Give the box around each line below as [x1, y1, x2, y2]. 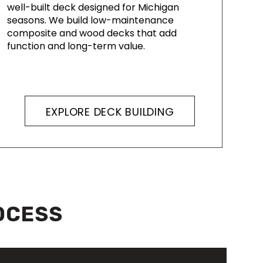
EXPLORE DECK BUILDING [45, 104, 174, 119]
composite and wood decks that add [6, 26, 177, 41]
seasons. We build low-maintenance [6, 14, 174, 28]
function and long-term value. [6, 39, 145, 53]
